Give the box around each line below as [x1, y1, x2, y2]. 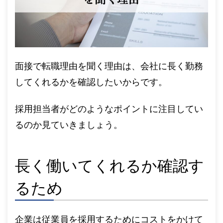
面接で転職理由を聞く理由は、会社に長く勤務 [15, 61, 203, 71]
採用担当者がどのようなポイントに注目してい [15, 104, 203, 114]
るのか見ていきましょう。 [15, 119, 122, 130]
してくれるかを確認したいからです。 [15, 77, 167, 87]
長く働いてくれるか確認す [15, 157, 204, 174]
